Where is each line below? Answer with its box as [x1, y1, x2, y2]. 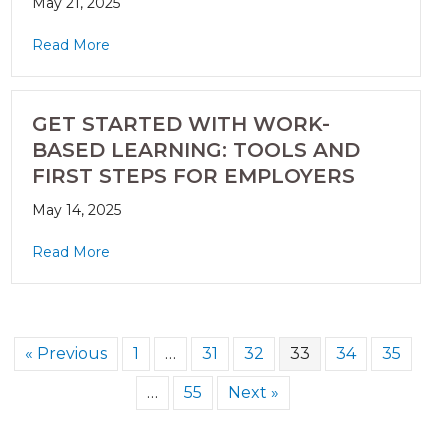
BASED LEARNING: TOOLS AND [31, 138, 360, 163]
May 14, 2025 [31, 201, 121, 220]
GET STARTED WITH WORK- [31, 112, 330, 137]
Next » [227, 383, 279, 403]
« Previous [24, 344, 107, 364]
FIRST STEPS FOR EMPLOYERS [31, 164, 355, 189]
